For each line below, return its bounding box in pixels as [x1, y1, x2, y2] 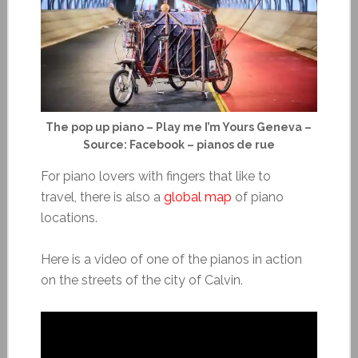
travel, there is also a [40, 189, 164, 205]
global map [163, 189, 232, 205]
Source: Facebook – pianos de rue [82, 138, 275, 152]
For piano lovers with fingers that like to [40, 169, 271, 185]
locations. [40, 210, 97, 226]
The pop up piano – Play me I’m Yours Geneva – [46, 121, 312, 134]
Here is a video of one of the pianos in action [40, 252, 302, 268]
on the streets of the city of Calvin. [40, 272, 243, 288]
